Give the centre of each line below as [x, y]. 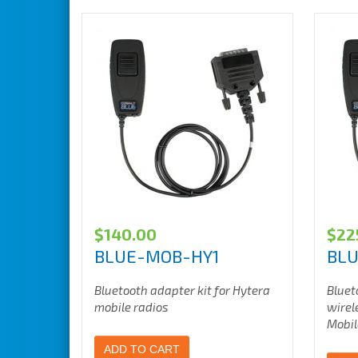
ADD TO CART [142, 349]
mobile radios [131, 307]
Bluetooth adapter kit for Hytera [182, 290]
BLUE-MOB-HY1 [157, 256]
